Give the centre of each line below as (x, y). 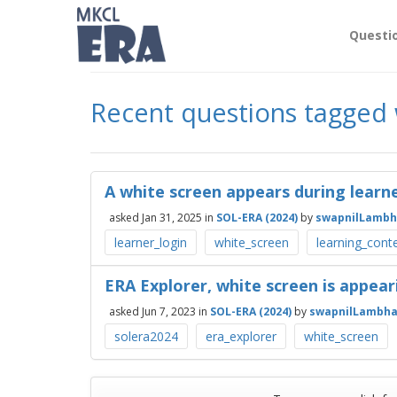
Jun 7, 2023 (169, 311)
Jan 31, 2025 (172, 217)
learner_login (151, 242)
